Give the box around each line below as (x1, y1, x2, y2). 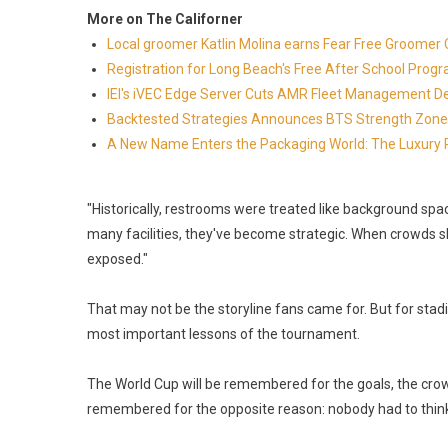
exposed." (87, 251, 148, 267)
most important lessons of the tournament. (87, 326, 360, 342)
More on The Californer (87, 11, 243, 27)
